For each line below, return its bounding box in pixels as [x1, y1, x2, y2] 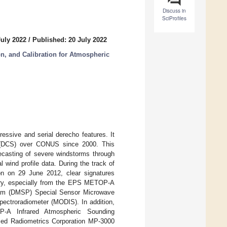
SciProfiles [162, 15, 186, 22]
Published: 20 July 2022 [32, 36, 107, 44]
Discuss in [163, 7, 186, 15]
